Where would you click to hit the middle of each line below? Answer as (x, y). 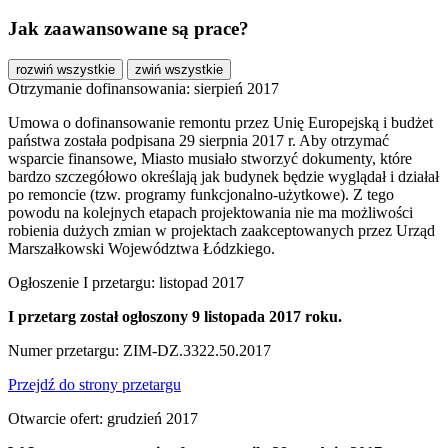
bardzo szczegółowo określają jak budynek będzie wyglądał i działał (223, 176)
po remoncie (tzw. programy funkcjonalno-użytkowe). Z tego (201, 194)
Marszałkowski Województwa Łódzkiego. (141, 248)
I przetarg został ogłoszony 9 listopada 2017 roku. (175, 316)
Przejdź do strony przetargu (94, 384)
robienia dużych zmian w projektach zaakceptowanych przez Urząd (221, 230)
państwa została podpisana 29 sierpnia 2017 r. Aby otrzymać (198, 140)
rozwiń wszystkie (65, 69)
